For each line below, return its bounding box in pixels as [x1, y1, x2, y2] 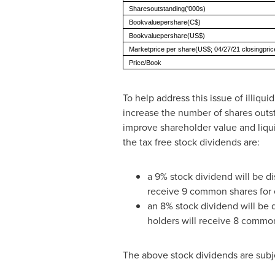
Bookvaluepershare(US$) [128, 32, 205, 39]
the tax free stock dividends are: [122, 135, 260, 149]
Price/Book [128, 59, 161, 66]
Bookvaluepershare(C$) [128, 18, 201, 26]
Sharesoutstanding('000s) [128, 5, 206, 12]
